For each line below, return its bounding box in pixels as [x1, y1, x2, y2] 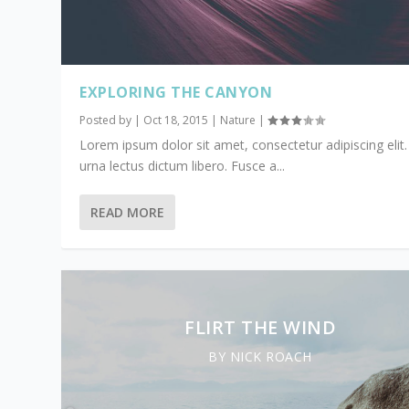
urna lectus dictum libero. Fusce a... [79, 157, 286, 175]
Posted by [79, 112, 135, 129]
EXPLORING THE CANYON [79, 82, 273, 103]
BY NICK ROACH [208, 348, 312, 366]
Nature [220, 112, 257, 129]
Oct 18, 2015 [143, 112, 209, 129]
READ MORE [90, 204, 165, 222]
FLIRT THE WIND [184, 315, 336, 341]
